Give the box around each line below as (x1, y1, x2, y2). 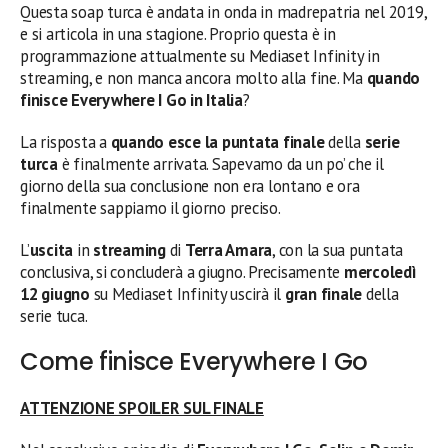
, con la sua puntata (272, 239, 404, 261)
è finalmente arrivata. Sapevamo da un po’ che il (57, 153, 384, 175)
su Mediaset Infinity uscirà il (89, 283, 285, 305)
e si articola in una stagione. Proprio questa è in (20, 23, 336, 45)
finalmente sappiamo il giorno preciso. (20, 197, 281, 219)
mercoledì (343, 261, 416, 283)
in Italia (190, 89, 243, 111)
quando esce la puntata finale (110, 131, 329, 153)
